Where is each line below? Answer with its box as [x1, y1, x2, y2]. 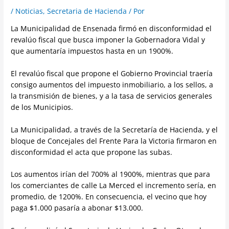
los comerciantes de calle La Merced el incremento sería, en [11, 180, 217, 191]
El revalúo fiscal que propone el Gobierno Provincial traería [11, 68, 213, 78]
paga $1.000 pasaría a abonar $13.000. [11, 203, 144, 213]
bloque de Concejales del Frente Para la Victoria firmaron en [11, 135, 217, 146]
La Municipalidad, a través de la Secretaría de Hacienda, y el [11, 124, 218, 134]
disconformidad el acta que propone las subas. [11, 147, 173, 157]
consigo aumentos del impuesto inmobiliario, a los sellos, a [11, 79, 214, 89]
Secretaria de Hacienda [47, 6, 127, 16]
